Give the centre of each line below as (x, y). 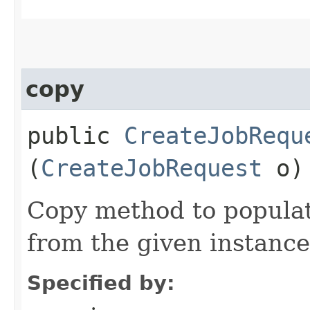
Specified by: (101, 283)
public (75, 135)
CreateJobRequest (152, 168)
